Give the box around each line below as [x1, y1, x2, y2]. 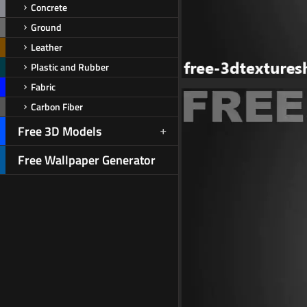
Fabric [31, 79, 56, 94]
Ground [31, 20, 62, 34]
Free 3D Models [18, 122, 101, 140]
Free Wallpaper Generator [18, 151, 156, 169]
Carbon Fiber [31, 99, 83, 114]
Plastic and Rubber [31, 60, 109, 74]
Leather [31, 40, 62, 54]
